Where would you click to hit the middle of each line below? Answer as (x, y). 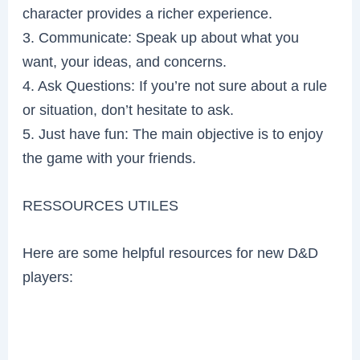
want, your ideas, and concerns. (125, 61)
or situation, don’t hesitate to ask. (129, 109)
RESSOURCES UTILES (101, 205)
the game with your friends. (110, 157)
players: (48, 277)
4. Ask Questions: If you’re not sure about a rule (175, 85)
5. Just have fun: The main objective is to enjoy (173, 133)
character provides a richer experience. (148, 13)
